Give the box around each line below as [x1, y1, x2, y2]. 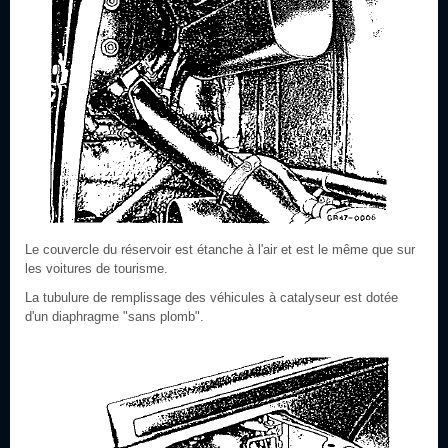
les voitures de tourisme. [25, 261, 168, 276]
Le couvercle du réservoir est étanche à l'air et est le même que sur [25, 242, 415, 257]
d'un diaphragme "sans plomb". [25, 309, 204, 324]
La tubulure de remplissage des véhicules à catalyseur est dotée [25, 290, 398, 305]
